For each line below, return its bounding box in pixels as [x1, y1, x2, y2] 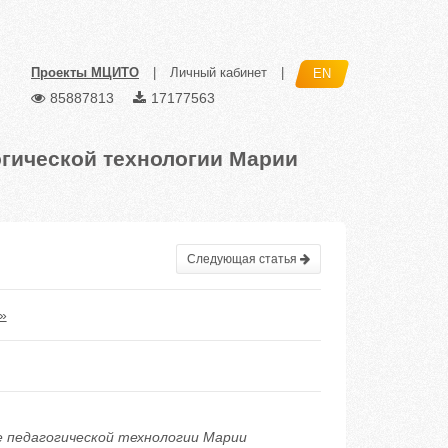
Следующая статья [186, 252, 300, 266]
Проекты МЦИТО [31, 65, 139, 81]
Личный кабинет [170, 65, 267, 81]
